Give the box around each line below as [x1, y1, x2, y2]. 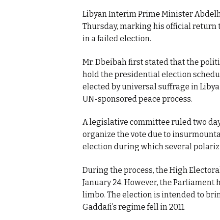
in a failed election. [82, 34, 151, 44]
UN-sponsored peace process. [82, 94, 192, 104]
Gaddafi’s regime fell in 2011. [82, 202, 186, 212]
